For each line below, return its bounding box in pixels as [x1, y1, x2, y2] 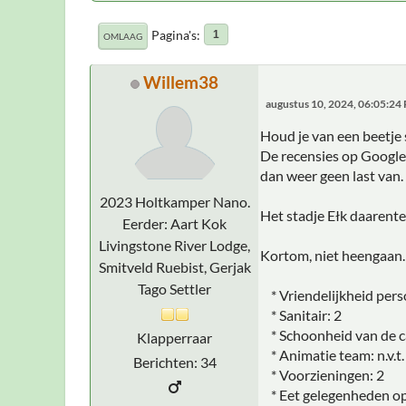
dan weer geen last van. [260, 166, 403, 184]
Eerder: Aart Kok [122, 214, 227, 232]
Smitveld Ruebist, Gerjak [98, 257, 251, 275]
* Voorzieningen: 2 [260, 365, 384, 383]
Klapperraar [137, 328, 212, 346]
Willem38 [143, 71, 218, 92]
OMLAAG [103, 30, 142, 42]
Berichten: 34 [132, 353, 217, 371]
